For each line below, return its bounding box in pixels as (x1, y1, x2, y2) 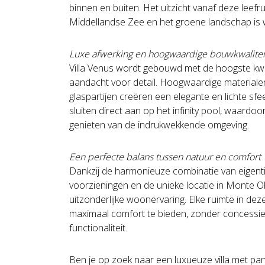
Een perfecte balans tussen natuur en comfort (69, 150, 261, 164)
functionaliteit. (69, 221, 127, 235)
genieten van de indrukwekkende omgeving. (69, 118, 249, 132)
